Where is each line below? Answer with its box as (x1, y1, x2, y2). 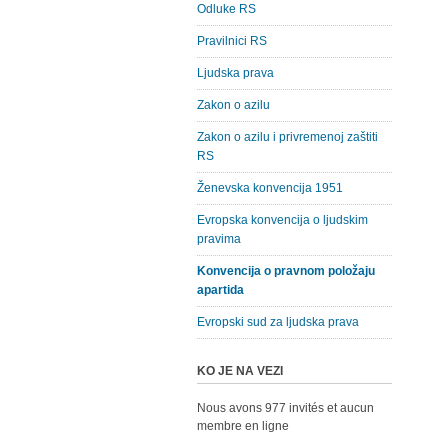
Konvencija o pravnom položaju (197, 264, 375, 278)
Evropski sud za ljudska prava (197, 315, 359, 329)
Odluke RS (197, 2, 256, 16)
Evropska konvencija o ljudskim (197, 213, 368, 227)
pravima (197, 232, 241, 246)
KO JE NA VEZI (197, 364, 283, 378)
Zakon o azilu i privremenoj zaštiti (197, 130, 378, 144)
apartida (197, 283, 244, 297)
